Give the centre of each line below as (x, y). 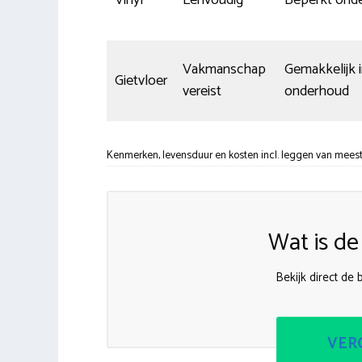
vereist (202, 91)
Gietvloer (141, 80)
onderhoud (317, 91)
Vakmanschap (224, 69)
